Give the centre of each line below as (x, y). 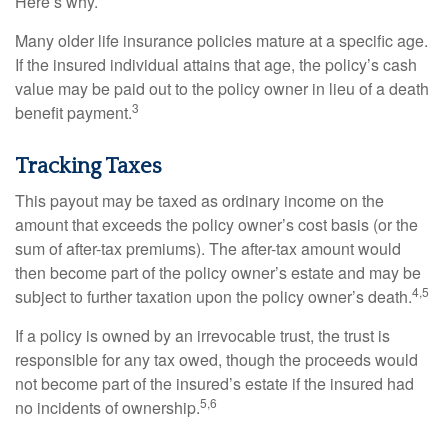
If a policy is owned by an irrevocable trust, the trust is (202, 335)
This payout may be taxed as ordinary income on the (199, 200)
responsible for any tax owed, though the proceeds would (216, 359)
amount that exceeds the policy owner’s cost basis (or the (216, 224)
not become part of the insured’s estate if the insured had (214, 383)
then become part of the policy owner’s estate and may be (218, 272)
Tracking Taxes (88, 166)
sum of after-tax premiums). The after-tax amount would (208, 248)
